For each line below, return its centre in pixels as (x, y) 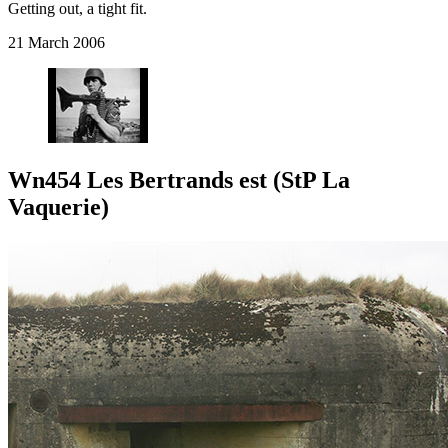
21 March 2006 (56, 43)
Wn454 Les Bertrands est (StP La (179, 180)
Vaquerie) (58, 207)
